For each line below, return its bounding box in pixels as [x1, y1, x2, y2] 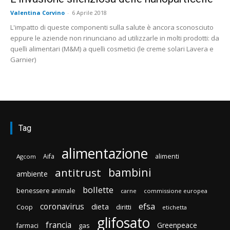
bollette [83, 183, 113, 196]
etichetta [162, 203, 187, 211]
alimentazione [62, 143, 148, 163]
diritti [116, 202, 131, 212]
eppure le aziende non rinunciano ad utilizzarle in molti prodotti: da [10, 33, 219, 43]
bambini [108, 164, 151, 180]
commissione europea [144, 186, 207, 195]
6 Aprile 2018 [72, 8, 107, 16]
